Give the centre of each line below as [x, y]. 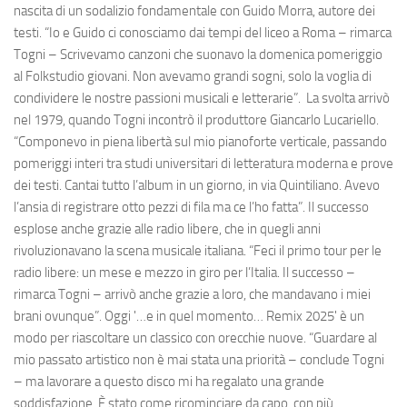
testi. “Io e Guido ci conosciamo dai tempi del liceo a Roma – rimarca [203, 33]
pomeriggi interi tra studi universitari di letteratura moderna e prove [203, 164]
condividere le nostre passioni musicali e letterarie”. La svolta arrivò [202, 99]
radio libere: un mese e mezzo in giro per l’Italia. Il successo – [184, 273]
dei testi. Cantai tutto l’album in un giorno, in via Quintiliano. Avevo [197, 186]
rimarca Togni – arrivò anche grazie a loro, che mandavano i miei [192, 295]
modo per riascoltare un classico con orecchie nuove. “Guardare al [195, 338]
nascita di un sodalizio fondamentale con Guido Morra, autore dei [194, 11]
